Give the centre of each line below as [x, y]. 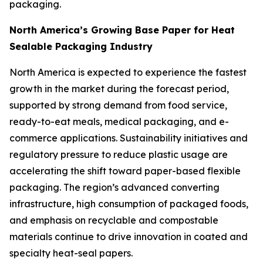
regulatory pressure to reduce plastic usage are [119, 154]
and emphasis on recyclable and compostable [114, 220]
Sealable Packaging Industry [81, 46]
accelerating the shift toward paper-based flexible [125, 171]
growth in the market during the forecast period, [119, 88]
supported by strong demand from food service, [118, 105]
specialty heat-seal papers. [71, 253]
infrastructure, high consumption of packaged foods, [129, 203]
